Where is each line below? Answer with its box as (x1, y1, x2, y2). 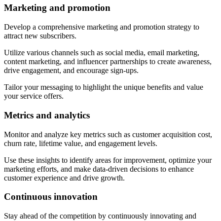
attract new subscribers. (4, 32, 76, 40)
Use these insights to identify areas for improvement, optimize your (4, 155, 212, 164)
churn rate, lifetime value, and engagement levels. (4, 139, 157, 147)
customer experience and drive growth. (4, 173, 125, 182)
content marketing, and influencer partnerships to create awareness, (4, 57, 212, 66)
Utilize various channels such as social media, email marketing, (4, 48, 199, 57)
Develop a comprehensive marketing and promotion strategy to (4, 23, 199, 32)
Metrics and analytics (4, 110, 90, 120)
